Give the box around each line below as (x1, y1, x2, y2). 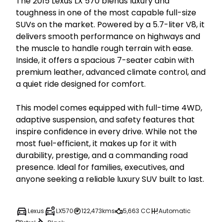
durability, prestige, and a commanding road (16, 149, 188, 161)
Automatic (159, 206, 191, 215)
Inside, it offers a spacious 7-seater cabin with (16, 54, 194, 66)
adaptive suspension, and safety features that (16, 113, 195, 125)
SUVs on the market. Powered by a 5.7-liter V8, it (16, 18, 205, 30)
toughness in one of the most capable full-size (16, 6, 196, 18)
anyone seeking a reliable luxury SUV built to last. (16, 173, 204, 185)
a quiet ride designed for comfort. (16, 78, 146, 90)
